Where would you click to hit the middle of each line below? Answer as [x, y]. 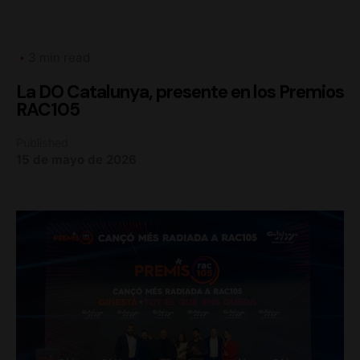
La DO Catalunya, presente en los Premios [180, 92]
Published [42, 143]
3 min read [59, 58]
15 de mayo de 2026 [76, 160]
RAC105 [48, 110]
